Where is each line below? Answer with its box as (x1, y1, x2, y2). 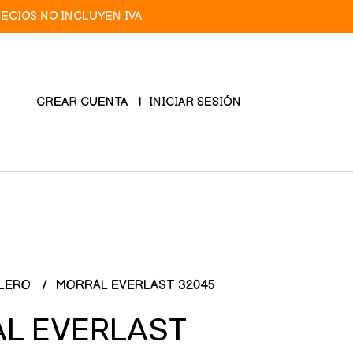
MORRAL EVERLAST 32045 (54, 278, 215, 293)
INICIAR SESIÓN (149, 94, 241, 110)
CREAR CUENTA (36, 94, 128, 110)
